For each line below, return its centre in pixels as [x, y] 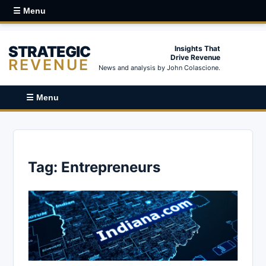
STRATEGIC [49, 51]
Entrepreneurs [111, 167]
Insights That [197, 48]
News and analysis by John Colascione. [159, 68]
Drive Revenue [195, 57]
